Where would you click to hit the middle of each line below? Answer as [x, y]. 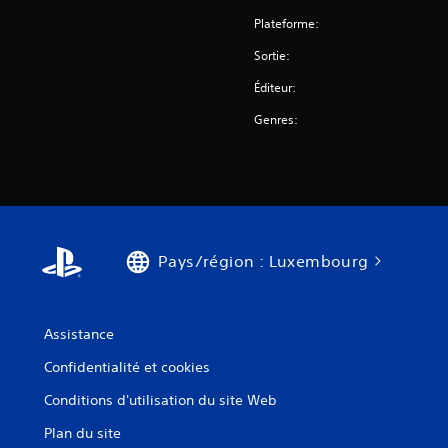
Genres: [276, 119]
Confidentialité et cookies [127, 367]
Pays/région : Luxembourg [263, 261]
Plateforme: [287, 23]
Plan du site [82, 433]
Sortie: [272, 55]
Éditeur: [275, 87]
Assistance [79, 334]
